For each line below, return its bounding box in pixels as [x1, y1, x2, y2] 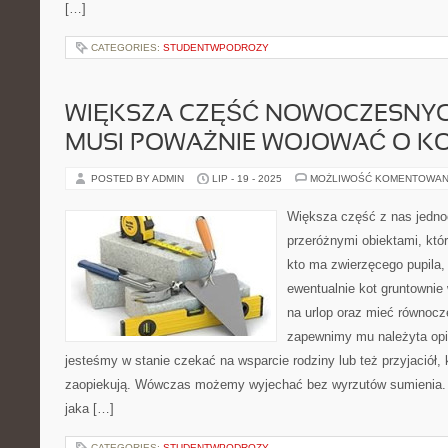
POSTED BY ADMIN [91, 173, 187, 184]
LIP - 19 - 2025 [212, 173, 282, 184]
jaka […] [65, 401, 114, 416]
